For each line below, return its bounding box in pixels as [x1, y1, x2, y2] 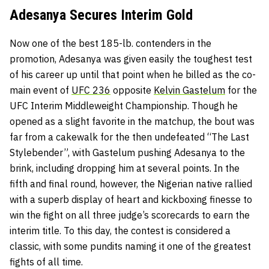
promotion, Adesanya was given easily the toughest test [10, 53, 252, 65]
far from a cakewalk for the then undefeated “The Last [10, 131, 249, 144]
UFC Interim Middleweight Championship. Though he [10, 100, 238, 112]
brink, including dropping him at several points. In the [10, 162, 240, 175]
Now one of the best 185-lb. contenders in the [10, 37, 211, 50]
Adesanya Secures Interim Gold [10, 7, 193, 24]
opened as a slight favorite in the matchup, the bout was [10, 115, 255, 128]
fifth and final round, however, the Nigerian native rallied [10, 178, 252, 190]
